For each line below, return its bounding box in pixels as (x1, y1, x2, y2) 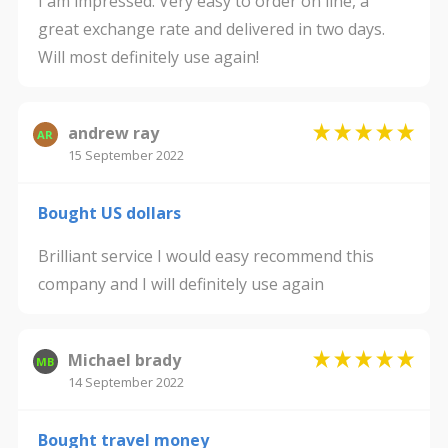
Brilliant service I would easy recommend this (37, 245, 374, 267)
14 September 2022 (67, 373, 184, 391)
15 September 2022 (67, 146, 184, 164)
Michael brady (67, 349, 181, 371)
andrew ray (67, 122, 159, 144)
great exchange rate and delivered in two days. (37, 18, 385, 40)
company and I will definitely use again (37, 273, 324, 295)
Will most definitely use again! (37, 46, 259, 68)
